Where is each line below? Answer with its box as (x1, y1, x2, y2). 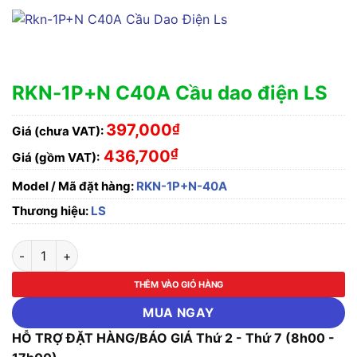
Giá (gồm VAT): (12, 150, 100, 166)
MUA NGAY (143, 305, 214, 321)
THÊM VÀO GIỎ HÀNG (134, 279, 223, 291)
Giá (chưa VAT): (12, 123, 104, 139)
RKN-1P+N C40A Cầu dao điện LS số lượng (11, 241, 248, 256)
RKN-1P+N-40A (134, 178, 227, 194)
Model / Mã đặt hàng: (12, 178, 134, 194)
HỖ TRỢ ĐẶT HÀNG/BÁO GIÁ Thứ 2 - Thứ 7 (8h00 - (12, 330, 335, 347)
